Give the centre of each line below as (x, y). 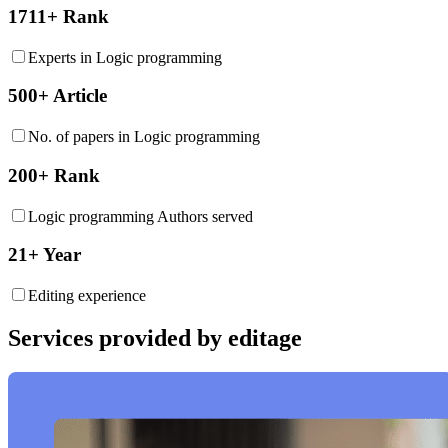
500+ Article (57, 96)
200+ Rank (54, 175)
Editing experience (87, 296)
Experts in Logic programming (125, 57)
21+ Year (44, 255)
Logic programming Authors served (140, 216)
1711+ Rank (58, 17)
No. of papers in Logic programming (144, 137)
